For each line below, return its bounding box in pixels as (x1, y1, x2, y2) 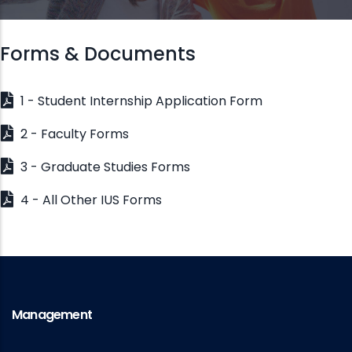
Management (12, 306, 92, 324)
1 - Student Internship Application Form (17, 92, 262, 111)
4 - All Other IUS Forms (17, 191, 162, 210)
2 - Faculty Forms (17, 125, 129, 144)
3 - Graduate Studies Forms (17, 158, 190, 177)
